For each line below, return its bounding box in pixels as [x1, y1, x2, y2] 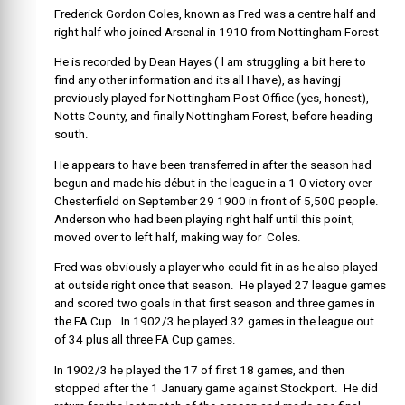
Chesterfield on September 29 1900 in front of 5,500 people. [54, 193, 381, 208]
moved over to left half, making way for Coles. [54, 230, 301, 244]
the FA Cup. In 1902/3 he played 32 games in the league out [54, 315, 374, 329]
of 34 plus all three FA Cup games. [54, 333, 236, 347]
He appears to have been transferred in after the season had [54, 157, 372, 172]
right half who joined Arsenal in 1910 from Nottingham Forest [54, 24, 379, 39]
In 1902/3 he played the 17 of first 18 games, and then [54, 363, 344, 377]
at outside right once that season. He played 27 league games [54, 278, 386, 293]
